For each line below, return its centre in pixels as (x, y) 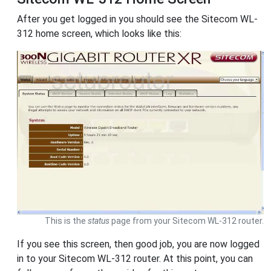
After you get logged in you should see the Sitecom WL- (137, 19)
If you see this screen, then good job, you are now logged (138, 244)
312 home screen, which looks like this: (99, 34)
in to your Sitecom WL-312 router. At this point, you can (135, 258)
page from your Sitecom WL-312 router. (187, 220)
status (99, 220)
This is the (66, 220)
